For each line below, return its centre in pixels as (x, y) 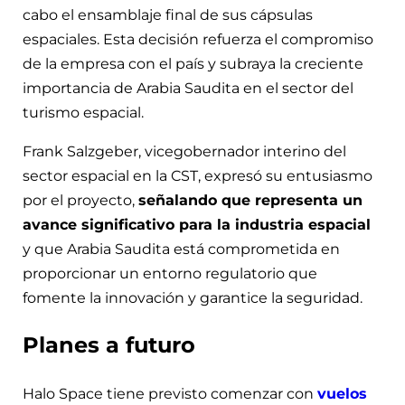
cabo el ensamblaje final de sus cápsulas (168, 14)
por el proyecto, (80, 200)
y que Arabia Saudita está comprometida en (181, 249)
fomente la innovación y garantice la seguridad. (193, 297)
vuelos (342, 394)
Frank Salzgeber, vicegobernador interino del (184, 151)
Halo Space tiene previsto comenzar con (170, 394)
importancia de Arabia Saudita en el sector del (188, 88)
